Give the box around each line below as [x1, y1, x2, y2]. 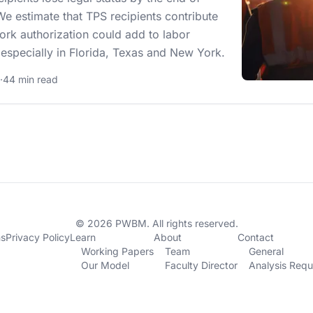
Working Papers [80, 245, 154, 257]
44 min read [3, 73, 58, 85]
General [248, 245, 284, 257]
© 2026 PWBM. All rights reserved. [75, 217, 238, 229]
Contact [237, 231, 274, 243]
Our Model [80, 259, 129, 271]
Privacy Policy [5, 231, 70, 243]
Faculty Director [164, 259, 238, 271]
